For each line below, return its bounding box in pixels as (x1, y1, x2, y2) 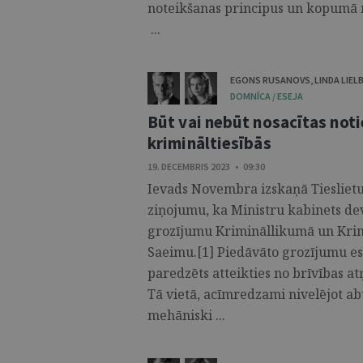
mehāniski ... (147, 306, 225, 324)
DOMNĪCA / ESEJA (230, 90, 303, 102)
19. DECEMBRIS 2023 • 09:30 (147, 160, 265, 173)
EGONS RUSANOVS (230, 74, 310, 86)
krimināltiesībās (147, 132, 271, 154)
